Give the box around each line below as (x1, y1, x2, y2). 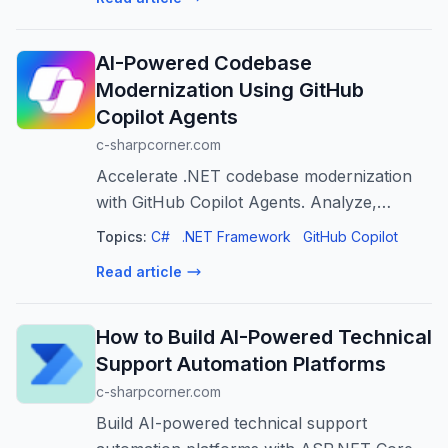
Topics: (96, 228, 147, 245)
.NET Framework (182, 228, 291, 245)
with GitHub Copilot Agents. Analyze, (96, 192, 377, 212)
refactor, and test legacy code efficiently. (96, 218, 403, 238)
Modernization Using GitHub (96, 78, 364, 102)
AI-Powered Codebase (96, 51, 312, 75)
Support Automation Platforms (96, 352, 386, 376)
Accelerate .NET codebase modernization (96, 166, 412, 186)
